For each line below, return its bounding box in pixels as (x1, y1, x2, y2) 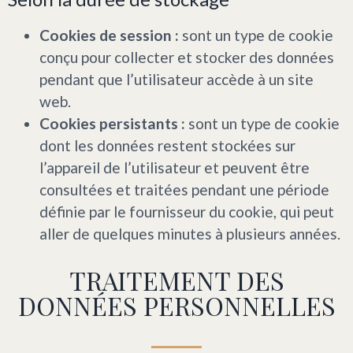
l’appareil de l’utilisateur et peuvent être (39, 158, 310, 176)
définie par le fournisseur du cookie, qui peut (39, 202, 334, 221)
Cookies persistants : (39, 113, 185, 132)
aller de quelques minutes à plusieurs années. (39, 224, 340, 243)
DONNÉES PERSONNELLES (17, 288, 336, 322)
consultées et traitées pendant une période (39, 180, 329, 199)
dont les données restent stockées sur (39, 136, 295, 154)
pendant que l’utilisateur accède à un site (39, 69, 314, 88)
